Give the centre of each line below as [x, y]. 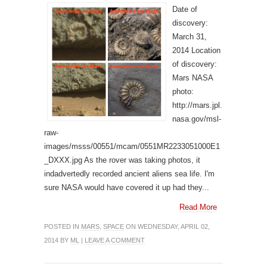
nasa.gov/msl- [197, 119]
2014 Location [196, 50]
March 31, [190, 37]
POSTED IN [63, 226]
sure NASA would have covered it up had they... [127, 187]
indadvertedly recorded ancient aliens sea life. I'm [129, 174]
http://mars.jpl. [197, 105]
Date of [185, 9]
